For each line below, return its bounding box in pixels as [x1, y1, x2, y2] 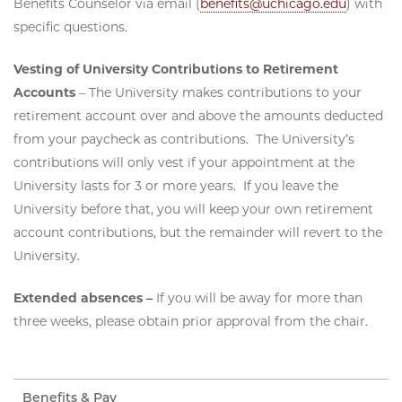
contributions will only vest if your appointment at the [13, 154, 354, 171]
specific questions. [13, 19, 127, 36]
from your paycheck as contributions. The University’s [13, 131, 354, 148]
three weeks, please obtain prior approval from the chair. [13, 313, 371, 330]
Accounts [13, 84, 75, 101]
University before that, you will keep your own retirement [13, 201, 373, 218]
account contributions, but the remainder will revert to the [13, 224, 382, 241]
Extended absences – [13, 290, 156, 307]
